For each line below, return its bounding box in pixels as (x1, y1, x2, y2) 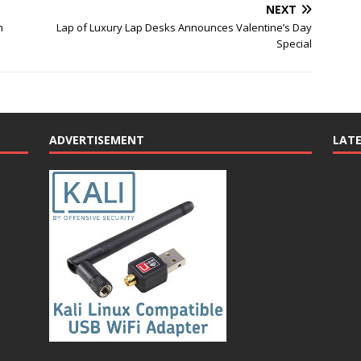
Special (276, 36, 313, 51)
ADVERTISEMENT (48, 132, 144, 147)
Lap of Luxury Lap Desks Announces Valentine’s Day (56, 20, 313, 35)
